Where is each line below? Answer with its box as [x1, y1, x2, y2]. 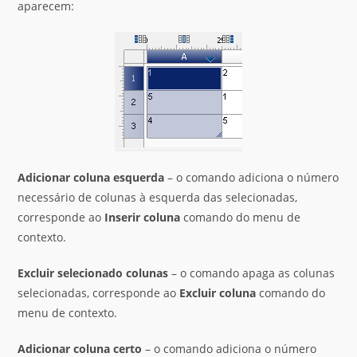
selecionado [57, 265, 124, 280]
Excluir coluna [179, 285, 257, 300]
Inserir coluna [104, 210, 181, 225]
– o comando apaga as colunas [168, 265, 335, 280]
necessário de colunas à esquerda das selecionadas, [18, 190, 298, 205]
